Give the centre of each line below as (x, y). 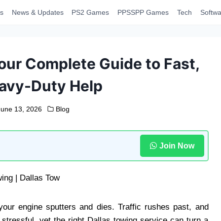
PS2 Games (91, 12)
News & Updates (37, 12)
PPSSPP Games (143, 12)
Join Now (177, 146)
